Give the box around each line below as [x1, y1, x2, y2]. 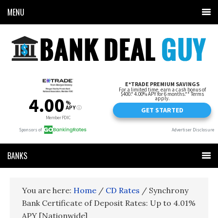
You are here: [22, 185, 73, 195]
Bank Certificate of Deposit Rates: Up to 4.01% [22, 198, 196, 208]
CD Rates [106, 185, 140, 195]
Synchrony [147, 185, 188, 195]
